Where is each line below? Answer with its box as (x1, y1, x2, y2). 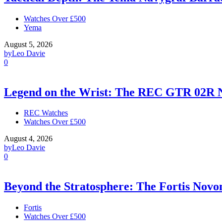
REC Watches (24, 109, 68, 117)
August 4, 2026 (4, 134, 53, 143)
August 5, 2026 (4, 40, 53, 49)
